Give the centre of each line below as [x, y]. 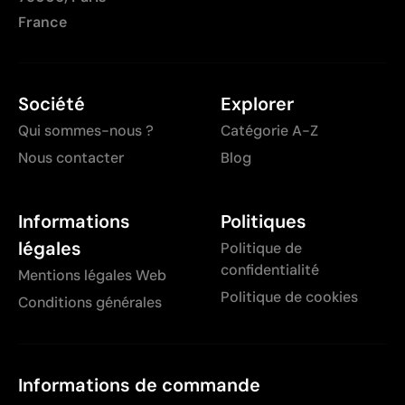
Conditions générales [90, 303]
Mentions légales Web [92, 276]
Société [52, 104]
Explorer [257, 104]
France [42, 23]
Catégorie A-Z [269, 131]
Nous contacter [71, 158]
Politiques [264, 222]
